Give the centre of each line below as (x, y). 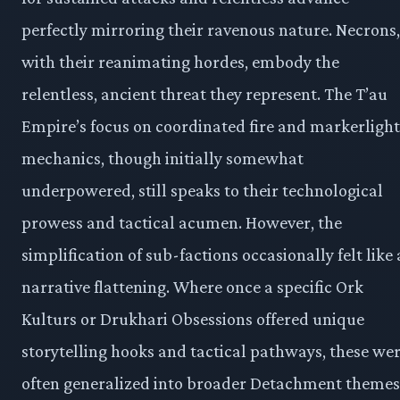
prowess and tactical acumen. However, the (182, 223)
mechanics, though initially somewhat (162, 158)
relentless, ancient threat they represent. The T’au (204, 94)
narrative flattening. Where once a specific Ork (192, 287)
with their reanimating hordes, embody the (180, 62)
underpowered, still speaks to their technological (202, 191)
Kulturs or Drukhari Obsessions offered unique (193, 319)
